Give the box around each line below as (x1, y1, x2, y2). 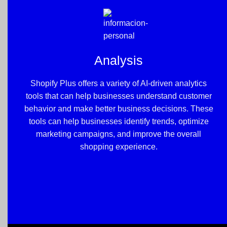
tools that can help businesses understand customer (25, 91, 212, 100)
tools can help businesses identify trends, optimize (28, 117, 209, 126)
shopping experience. (80, 142, 158, 151)
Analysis (94, 53, 143, 68)
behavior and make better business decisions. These (24, 104, 213, 113)
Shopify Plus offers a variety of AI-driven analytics (30, 79, 207, 88)
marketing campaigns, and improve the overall (36, 129, 201, 138)
